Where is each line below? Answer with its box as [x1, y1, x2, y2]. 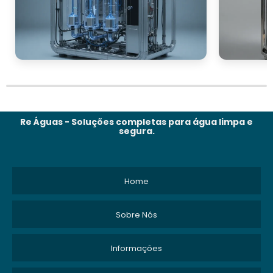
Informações [111, 242, 162, 254]
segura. [118, 124, 155, 137]
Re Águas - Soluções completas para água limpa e [20, 115, 253, 128]
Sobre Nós [116, 208, 157, 221]
